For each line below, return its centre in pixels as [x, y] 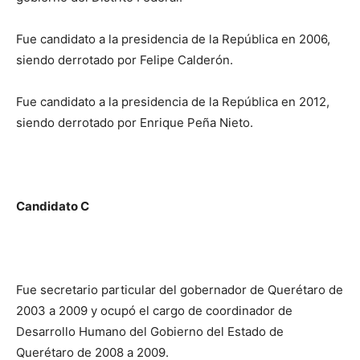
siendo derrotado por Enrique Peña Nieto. [135, 122]
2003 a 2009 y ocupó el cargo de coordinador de [154, 310]
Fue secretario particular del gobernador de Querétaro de [180, 289]
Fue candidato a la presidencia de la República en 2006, [173, 39]
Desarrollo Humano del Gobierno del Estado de [150, 331]
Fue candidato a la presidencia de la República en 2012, [173, 101]
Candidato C [53, 206]
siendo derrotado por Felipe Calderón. [125, 59]
